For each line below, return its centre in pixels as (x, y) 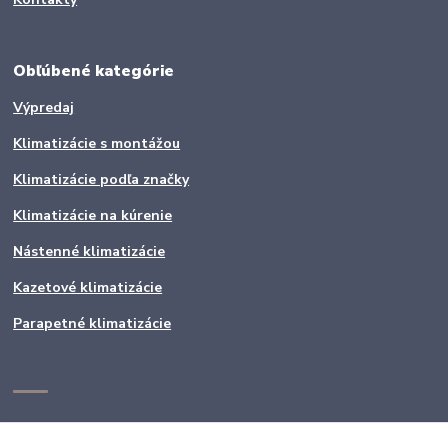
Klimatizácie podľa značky (101, 180)
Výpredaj (44, 108)
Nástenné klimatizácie (89, 252)
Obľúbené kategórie (94, 71)
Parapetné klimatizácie (92, 324)
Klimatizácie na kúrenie (93, 216)
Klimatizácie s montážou (97, 144)
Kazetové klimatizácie (88, 288)
